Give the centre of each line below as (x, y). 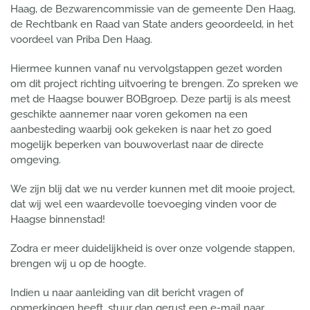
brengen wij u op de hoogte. (78, 264)
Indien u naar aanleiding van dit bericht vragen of (127, 293)
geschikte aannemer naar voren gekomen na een (129, 114)
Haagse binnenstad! (58, 219)
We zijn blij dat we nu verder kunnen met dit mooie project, (153, 189)
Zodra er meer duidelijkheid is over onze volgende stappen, (153, 248)
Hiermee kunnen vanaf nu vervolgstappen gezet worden (146, 69)
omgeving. (36, 160)
